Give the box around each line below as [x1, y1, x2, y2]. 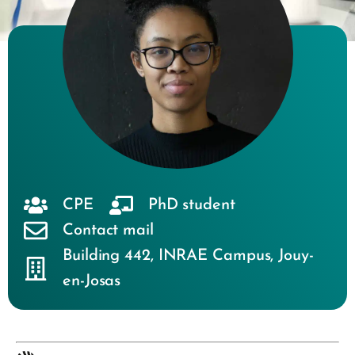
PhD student [147, 197, 235, 213]
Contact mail [63, 223, 154, 239]
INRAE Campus [158, 248, 271, 264]
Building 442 [63, 248, 151, 264]
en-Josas [63, 273, 121, 289]
